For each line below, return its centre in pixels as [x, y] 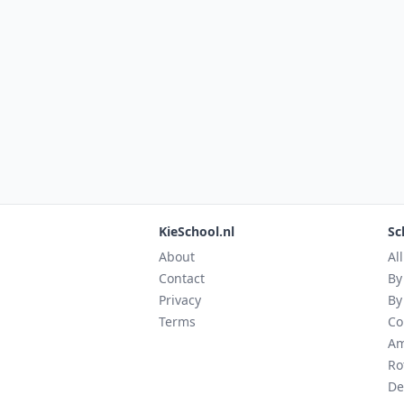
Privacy [180, 300]
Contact [182, 278]
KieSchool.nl [197, 231]
